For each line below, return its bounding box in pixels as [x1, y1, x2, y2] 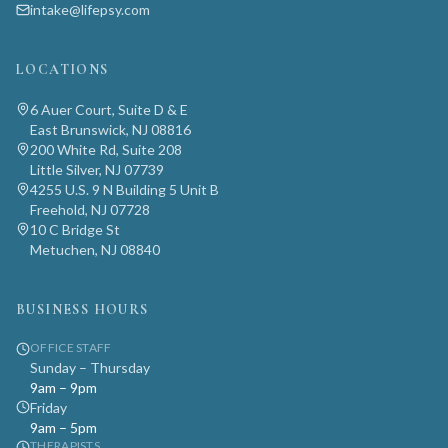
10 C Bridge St [30, 221, 120, 238]
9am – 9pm [30, 379, 97, 396]
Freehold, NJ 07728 [30, 201, 150, 218]
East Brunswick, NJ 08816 [30, 121, 191, 138]
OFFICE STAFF [30, 340, 112, 355]
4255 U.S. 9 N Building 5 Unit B [30, 181, 219, 198]
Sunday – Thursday [30, 359, 150, 376]
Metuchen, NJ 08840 [30, 241, 160, 258]
